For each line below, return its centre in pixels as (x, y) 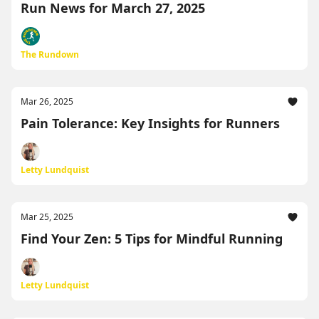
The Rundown (50, 54)
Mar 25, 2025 (47, 217)
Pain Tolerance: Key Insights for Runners (150, 123)
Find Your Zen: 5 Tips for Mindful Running (152, 239)
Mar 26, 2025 (47, 101)
